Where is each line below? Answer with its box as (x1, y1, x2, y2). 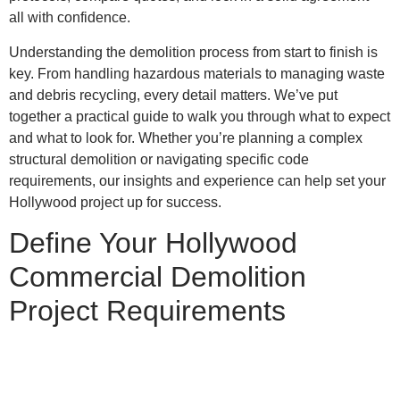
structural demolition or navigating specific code (9, 151, 309, 167)
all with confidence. (9, 10, 130, 26)
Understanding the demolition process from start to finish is (9, 44, 378, 60)
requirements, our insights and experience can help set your (9, 172, 386, 188)
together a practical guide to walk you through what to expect (9, 108, 390, 124)
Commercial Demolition (9, 261, 306, 294)
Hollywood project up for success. (9, 194, 221, 210)
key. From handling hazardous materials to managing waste (9, 65, 385, 81)
